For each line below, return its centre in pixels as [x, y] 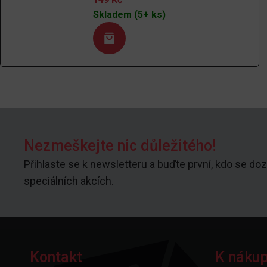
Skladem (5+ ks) [130, 14]
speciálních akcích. [69, 181]
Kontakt [56, 257]
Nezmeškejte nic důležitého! [120, 145]
